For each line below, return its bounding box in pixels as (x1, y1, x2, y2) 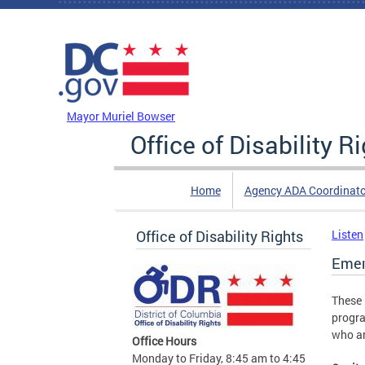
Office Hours (132, 333, 196, 349)
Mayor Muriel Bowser (67, 108, 175, 124)
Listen (332, 226, 363, 242)
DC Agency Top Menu (59, 20, 199, 39)
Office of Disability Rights (136, 226, 303, 246)
